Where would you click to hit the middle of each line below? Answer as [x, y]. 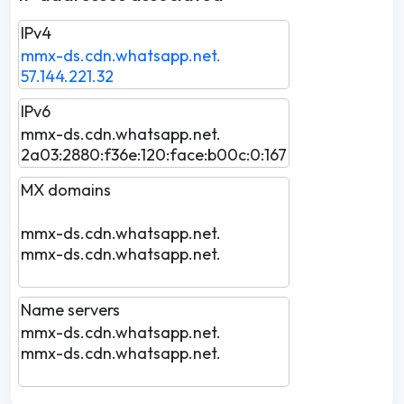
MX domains [77, 190]
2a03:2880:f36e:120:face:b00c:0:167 [154, 155]
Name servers [81, 310]
